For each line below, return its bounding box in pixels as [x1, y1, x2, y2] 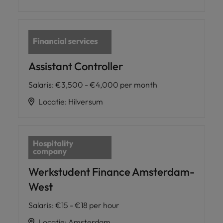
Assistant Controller [28, 59, 123, 73]
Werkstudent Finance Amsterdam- [28, 165, 195, 179]
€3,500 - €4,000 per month [55, 79, 157, 90]
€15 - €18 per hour [55, 200, 119, 211]
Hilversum [68, 96, 103, 107]
